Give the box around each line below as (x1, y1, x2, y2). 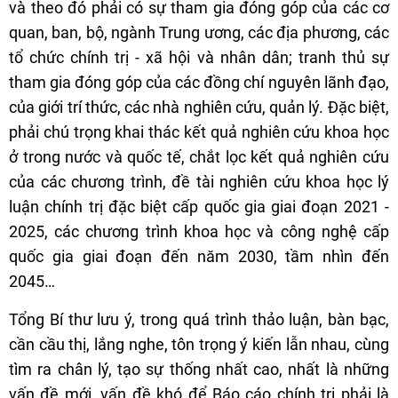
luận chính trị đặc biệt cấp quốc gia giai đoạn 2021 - (9, 196, 389, 216)
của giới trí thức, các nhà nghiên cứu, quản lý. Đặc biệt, (9, 97, 389, 116)
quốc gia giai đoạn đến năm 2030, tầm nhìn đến (9, 246, 389, 266)
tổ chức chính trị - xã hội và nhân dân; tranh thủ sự (9, 47, 389, 67)
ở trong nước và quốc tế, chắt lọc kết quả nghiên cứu (9, 147, 389, 166)
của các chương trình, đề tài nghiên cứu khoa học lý (9, 171, 389, 191)
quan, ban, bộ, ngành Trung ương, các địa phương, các (9, 22, 389, 42)
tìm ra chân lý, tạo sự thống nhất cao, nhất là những (9, 359, 389, 378)
